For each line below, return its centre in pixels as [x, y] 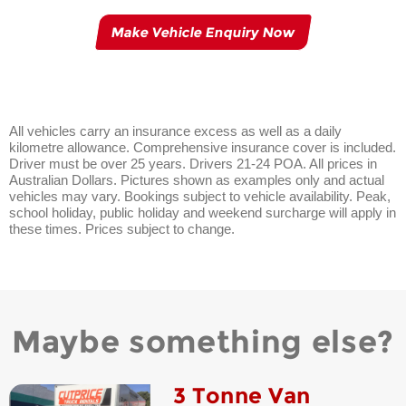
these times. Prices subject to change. [122, 229]
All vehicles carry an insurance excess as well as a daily [175, 131]
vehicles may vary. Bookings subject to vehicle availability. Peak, [200, 197]
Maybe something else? [203, 342]
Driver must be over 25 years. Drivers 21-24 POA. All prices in [193, 164]
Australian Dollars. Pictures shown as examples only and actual [197, 180]
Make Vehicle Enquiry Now [203, 33]
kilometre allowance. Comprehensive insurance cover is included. [203, 148]
